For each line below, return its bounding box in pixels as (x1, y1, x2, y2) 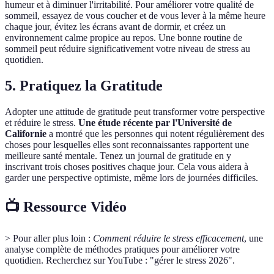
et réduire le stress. (5, 117, 78, 128)
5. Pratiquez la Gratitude (5, 78, 163, 94)
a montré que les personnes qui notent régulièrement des (46, 128, 264, 139)
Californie (5, 128, 46, 139)
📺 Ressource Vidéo (5, 198, 127, 215)
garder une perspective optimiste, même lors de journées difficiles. (5, 172, 258, 183)
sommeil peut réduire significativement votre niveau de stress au (5, 43, 250, 54)
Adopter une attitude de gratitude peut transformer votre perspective (5, 106, 265, 117)
